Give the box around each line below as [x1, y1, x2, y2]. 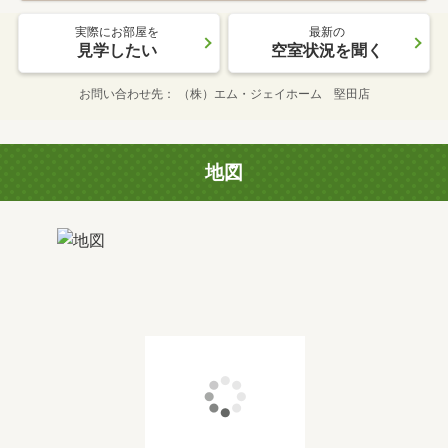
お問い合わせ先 [78, 87, 163, 102]
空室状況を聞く [271, 41, 383, 61]
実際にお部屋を [75, 25, 159, 40]
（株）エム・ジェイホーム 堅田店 [177, 87, 370, 102]
